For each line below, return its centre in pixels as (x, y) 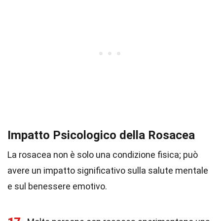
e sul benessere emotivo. (57, 186)
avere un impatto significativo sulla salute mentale (108, 170)
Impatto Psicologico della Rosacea (101, 135)
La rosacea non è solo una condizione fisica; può (103, 155)
